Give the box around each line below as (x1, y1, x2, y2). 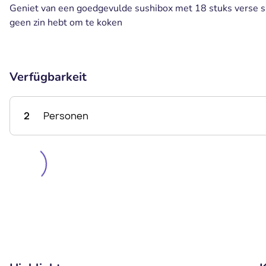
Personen (43, 109, 88, 122)
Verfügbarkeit (9, 69, 87, 85)
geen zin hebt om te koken (9, 16, 122, 29)
